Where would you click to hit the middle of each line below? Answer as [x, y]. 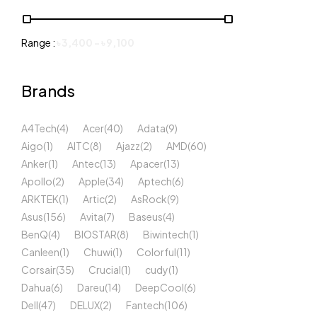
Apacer [147, 163]
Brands [48, 91]
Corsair [39, 270]
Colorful [156, 252]
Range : [39, 42]
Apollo [37, 181]
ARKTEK [40, 199]
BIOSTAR [96, 234]
